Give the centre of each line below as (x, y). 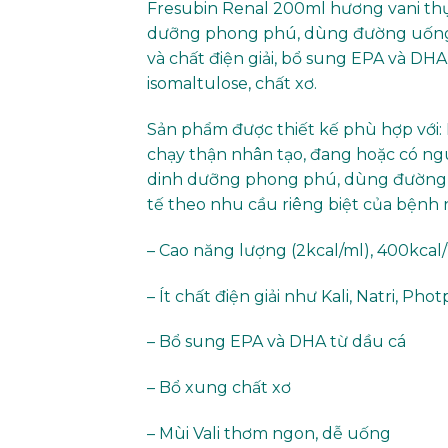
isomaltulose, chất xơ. (232, 84)
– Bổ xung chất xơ (219, 388)
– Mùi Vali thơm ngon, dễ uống (269, 434)
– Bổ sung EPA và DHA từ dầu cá (276, 342)
